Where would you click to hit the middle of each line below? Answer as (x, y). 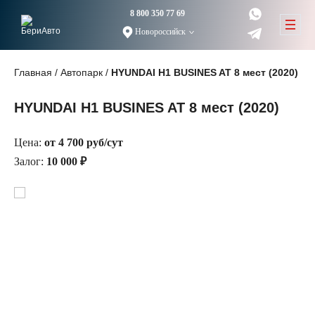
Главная (33, 72)
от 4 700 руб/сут (84, 142)
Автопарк (82, 72)
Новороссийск (160, 32)
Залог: (30, 161)
